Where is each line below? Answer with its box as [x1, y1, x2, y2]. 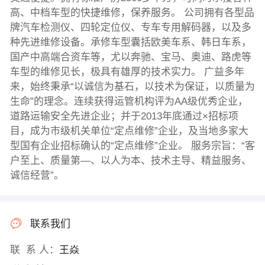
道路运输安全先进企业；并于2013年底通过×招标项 [9, 111, 238, 122]
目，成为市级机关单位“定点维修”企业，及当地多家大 [9, 125, 248, 137]
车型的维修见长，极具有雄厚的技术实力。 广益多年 [9, 66, 244, 78]
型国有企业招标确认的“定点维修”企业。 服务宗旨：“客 [9, 140, 255, 152]
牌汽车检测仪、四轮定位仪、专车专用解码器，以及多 [9, 22, 251, 34]
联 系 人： [9, 244, 59, 256]
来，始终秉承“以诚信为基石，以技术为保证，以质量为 [9, 81, 255, 93]
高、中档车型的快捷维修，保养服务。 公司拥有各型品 [9, 7, 254, 19]
